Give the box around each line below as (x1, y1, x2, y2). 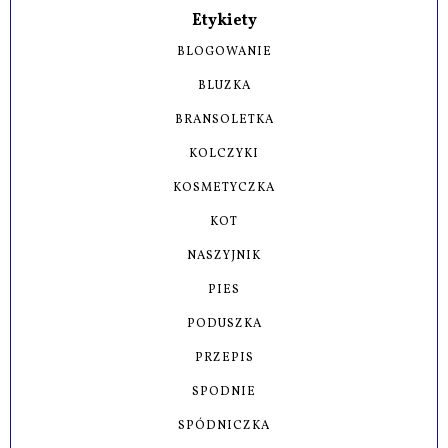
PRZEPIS (194, 349, 254, 366)
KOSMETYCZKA (173, 179, 275, 196)
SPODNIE (192, 383, 256, 400)
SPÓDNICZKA (178, 417, 270, 434)
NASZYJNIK (187, 247, 261, 264)
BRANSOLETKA (174, 111, 274, 128)
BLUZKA (197, 77, 251, 94)
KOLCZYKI (189, 145, 259, 162)
